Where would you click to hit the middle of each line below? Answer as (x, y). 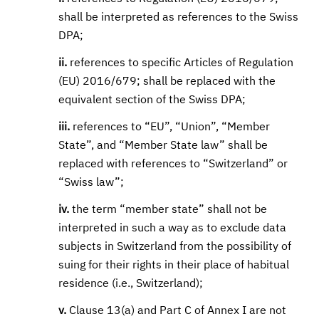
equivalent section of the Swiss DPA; (152, 100)
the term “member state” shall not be (168, 210)
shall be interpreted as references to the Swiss (179, 18)
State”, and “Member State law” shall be (163, 146)
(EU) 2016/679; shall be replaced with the (167, 82)
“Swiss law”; (91, 183)
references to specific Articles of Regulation (181, 63)
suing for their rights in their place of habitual (174, 266)
